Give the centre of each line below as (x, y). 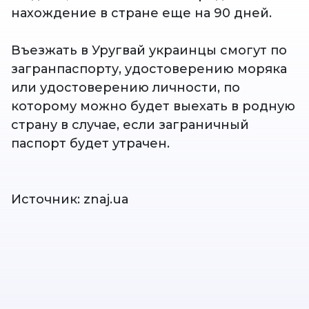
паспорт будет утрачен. (90, 144)
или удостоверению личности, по (126, 88)
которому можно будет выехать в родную (153, 107)
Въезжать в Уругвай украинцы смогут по (149, 51)
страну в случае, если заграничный (130, 125)
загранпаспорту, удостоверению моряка (149, 69)
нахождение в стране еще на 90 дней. (141, 13)
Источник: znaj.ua (70, 200)
